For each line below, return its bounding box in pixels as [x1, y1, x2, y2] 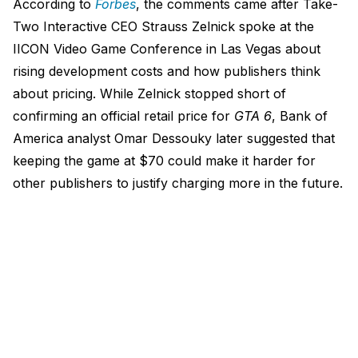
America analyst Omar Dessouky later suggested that [13, 130, 335, 147]
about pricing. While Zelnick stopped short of [13, 86, 286, 102]
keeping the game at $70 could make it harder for [13, 153, 316, 169]
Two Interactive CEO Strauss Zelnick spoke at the [13, 18, 314, 35]
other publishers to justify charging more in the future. [13, 175, 343, 192]
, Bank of [272, 108, 328, 125]
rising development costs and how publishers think [13, 63, 320, 80]
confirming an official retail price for [13, 108, 234, 125]
